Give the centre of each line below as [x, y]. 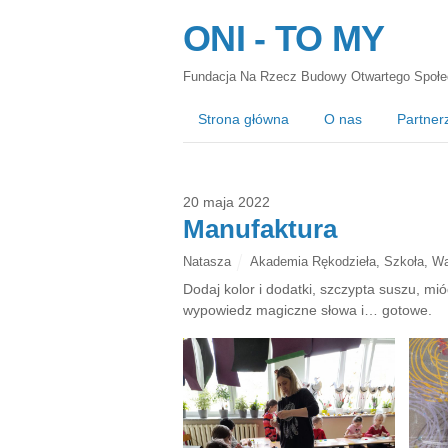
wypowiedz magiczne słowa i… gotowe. [307, 309]
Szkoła [403, 261]
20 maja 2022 [226, 201]
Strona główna [243, 119]
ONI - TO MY [284, 39]
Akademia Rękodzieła [312, 261]
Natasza [207, 261]
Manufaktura [260, 228]
